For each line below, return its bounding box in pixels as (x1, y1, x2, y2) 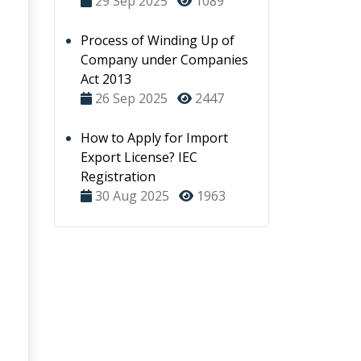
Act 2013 (81, 70, 131, 88)
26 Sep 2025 (95, 89, 168, 107)
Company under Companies (81, 51, 248, 68)
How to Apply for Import (81, 129, 228, 147)
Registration (81, 168, 156, 185)
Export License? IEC (81, 148, 197, 166)
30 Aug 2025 (95, 187, 169, 205)
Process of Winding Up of (81, 31, 234, 49)
